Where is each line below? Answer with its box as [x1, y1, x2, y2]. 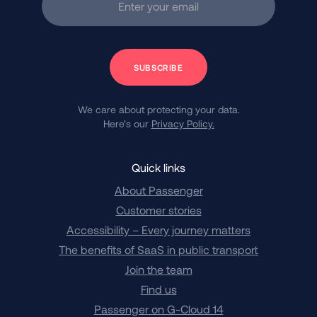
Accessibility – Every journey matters [67, 223, 250, 237]
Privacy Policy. [151, 117, 214, 130]
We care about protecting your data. [77, 103, 240, 116]
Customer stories [115, 203, 202, 217]
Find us [140, 282, 177, 296]
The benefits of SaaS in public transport [59, 243, 258, 257]
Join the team [125, 263, 192, 277]
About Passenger [114, 183, 203, 197]
